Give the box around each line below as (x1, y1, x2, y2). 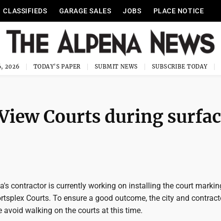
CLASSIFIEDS (3, 7, 47, 15)
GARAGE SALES (59, 7, 111, 15)
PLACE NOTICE (153, 7, 204, 15)
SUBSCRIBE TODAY (151, 63, 208, 70)
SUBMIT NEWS (94, 63, 138, 70)
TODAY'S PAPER (33, 63, 81, 70)
